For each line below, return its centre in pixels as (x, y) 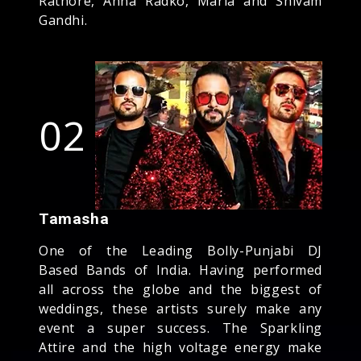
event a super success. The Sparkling (180, 328)
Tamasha (74, 218)
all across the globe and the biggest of (180, 289)
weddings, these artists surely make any (180, 308)
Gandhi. (63, 20)
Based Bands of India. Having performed (180, 270)
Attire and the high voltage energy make (180, 347)
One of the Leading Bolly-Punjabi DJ (180, 250)
